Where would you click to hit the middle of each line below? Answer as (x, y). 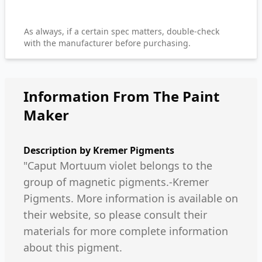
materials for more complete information (126, 231)
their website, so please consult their (115, 215)
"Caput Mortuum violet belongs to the (118, 166)
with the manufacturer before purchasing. (107, 43)
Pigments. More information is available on (131, 198)
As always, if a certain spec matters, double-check (122, 31)
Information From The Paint (121, 96)
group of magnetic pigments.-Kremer (116, 182)
